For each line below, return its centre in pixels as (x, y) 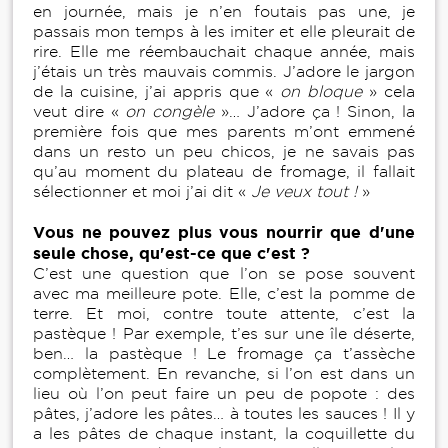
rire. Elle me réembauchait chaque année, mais (224, 51)
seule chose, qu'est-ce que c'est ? (179, 252)
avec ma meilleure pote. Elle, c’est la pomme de (224, 293)
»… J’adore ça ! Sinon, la (315, 111)
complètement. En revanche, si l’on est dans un (224, 373)
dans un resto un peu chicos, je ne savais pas (224, 151)
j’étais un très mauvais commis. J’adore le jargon (224, 71)
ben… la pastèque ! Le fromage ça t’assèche (224, 353)
